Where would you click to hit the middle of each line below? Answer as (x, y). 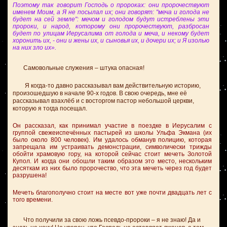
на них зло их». (34, 48)
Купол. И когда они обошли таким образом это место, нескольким (112, 161)
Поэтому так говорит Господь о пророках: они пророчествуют (111, 5)
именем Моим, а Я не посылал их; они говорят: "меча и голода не (111, 12)
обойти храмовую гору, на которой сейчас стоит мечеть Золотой (112, 154)
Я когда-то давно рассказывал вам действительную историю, (107, 86)
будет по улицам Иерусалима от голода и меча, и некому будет (111, 33)
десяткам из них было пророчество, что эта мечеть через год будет (112, 168)
